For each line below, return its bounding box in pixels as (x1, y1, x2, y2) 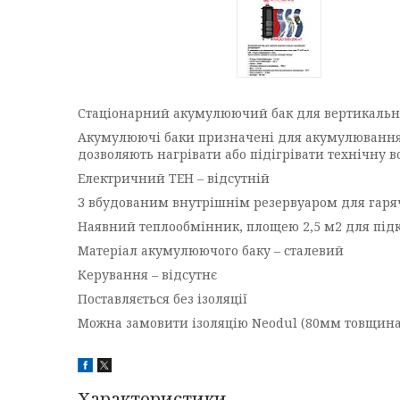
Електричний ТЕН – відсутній (78, 170, 270, 187)
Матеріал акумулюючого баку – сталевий (78, 242, 344, 259)
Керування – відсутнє (78, 266, 217, 283)
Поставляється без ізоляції (78, 290, 247, 307)
